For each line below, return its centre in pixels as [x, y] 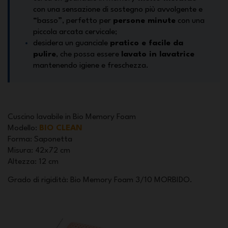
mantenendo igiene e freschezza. [91, 65]
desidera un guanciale [72, 43]
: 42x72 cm [51, 151]
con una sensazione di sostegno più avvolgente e [118, 9]
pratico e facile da [147, 43]
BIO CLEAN [61, 129]
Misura [19, 151]
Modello [21, 129]
